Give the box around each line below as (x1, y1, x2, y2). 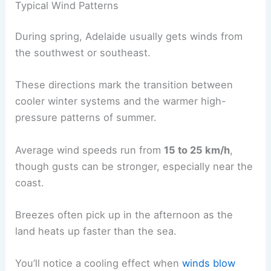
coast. (15, 176, 45, 189)
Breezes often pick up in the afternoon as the (15, 208, 233, 221)
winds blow (182, 257, 236, 270)
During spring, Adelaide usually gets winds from (15, 30, 243, 43)
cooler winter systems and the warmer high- (15, 95, 227, 108)
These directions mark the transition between (15, 79, 233, 91)
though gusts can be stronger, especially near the (15, 160, 253, 172)
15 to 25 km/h (164, 143, 230, 156)
